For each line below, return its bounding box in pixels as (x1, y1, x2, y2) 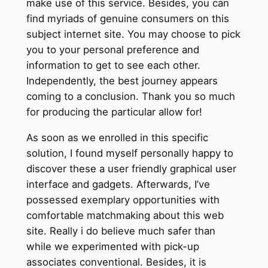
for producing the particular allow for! (26, 106, 202, 118)
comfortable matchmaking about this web (26, 209, 224, 222)
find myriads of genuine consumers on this (26, 13, 229, 25)
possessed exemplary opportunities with (26, 194, 220, 206)
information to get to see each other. (26, 59, 200, 72)
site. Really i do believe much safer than (26, 225, 215, 237)
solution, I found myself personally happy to (26, 147, 233, 160)
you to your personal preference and (26, 44, 199, 56)
